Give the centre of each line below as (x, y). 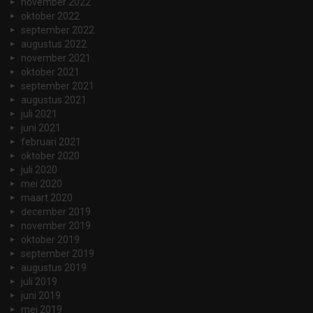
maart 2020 (47, 197)
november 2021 (56, 58)
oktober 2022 (50, 16)
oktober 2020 (50, 155)
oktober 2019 (50, 239)
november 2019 (56, 225)
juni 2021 (41, 128)
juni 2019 (41, 295)
